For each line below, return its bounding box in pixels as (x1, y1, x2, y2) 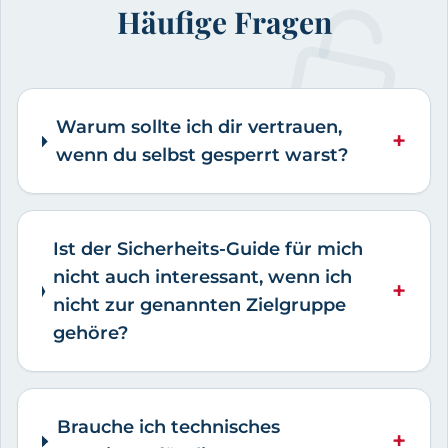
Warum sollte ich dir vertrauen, (55, 116, 342, 139)
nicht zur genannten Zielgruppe (53, 294, 347, 317)
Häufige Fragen (116, 2, 332, 43)
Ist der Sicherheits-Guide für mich (53, 238, 364, 261)
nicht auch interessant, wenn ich (53, 266, 353, 289)
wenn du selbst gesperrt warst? (55, 144, 348, 167)
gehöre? (53, 322, 129, 345)
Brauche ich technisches (56, 416, 280, 439)
